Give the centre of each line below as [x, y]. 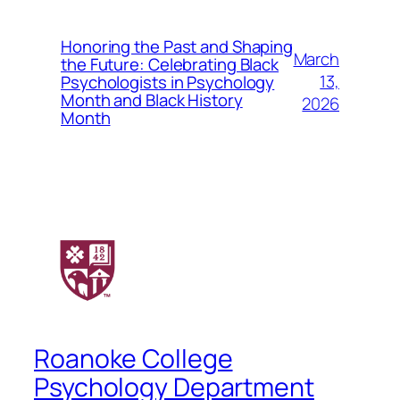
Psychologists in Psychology [168, 82]
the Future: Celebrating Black [170, 64]
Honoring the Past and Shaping [177, 46]
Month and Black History [152, 100]
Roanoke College [133, 359]
